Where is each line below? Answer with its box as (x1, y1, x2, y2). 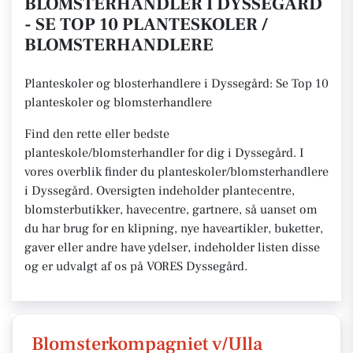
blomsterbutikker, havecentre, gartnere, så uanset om (24, 202, 318, 217)
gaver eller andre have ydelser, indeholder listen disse (24, 240, 320, 255)
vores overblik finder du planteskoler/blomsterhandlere (24, 164, 329, 180)
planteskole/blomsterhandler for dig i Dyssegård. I (24, 145, 304, 161)
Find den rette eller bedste (24, 126, 169, 142)
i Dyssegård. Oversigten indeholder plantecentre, (24, 183, 295, 199)
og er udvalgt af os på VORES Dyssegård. (24, 258, 251, 274)
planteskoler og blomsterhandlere (24, 95, 212, 110)
